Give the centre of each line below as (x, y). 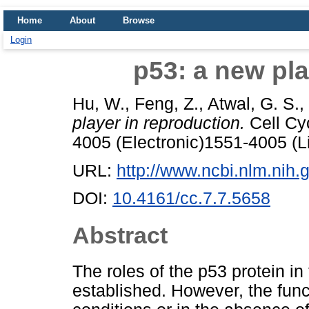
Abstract (120, 235)
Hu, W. (99, 103)
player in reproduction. (159, 123)
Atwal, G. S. (253, 103)
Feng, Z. (167, 103)
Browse (139, 20)
